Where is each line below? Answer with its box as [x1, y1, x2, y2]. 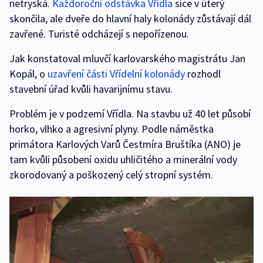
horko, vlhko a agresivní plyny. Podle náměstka [9, 122, 214, 136]
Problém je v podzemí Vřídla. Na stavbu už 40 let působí [9, 107, 251, 120]
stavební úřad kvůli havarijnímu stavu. [9, 82, 173, 96]
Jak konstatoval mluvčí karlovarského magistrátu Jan [9, 52, 245, 65]
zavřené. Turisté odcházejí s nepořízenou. [9, 27, 189, 41]
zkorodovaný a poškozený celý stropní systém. [9, 168, 213, 181]
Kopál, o [9, 67, 45, 80]
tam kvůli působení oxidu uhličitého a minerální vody [9, 153, 237, 166]
